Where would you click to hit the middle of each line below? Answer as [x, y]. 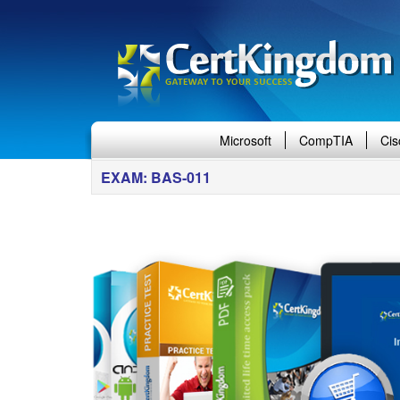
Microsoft [246, 140]
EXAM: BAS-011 [156, 177]
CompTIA [326, 140]
